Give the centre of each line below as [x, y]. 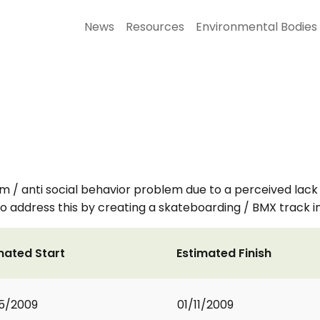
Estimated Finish [224, 253]
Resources [155, 27]
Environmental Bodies [256, 27]
